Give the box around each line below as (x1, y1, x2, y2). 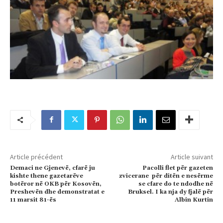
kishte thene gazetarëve (10, 172, 83, 180)
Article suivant (170, 152, 213, 161)
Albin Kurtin (174, 196, 213, 204)
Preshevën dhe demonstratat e (10, 188, 105, 196)
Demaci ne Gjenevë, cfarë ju (10, 164, 95, 172)
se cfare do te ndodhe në (138, 180, 213, 188)
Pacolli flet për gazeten (142, 164, 213, 172)
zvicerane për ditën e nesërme (118, 172, 213, 180)
